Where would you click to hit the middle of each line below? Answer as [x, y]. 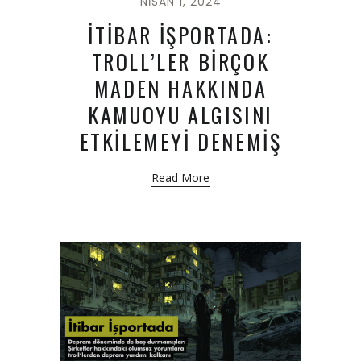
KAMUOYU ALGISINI [180, 114]
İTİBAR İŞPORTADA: [180, 35]
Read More [180, 177]
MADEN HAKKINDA [180, 88]
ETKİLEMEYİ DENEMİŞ [180, 141]
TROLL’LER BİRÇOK [180, 61]
